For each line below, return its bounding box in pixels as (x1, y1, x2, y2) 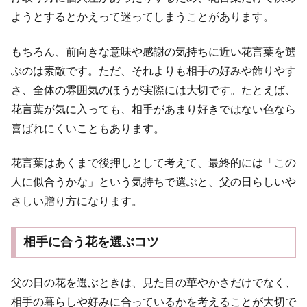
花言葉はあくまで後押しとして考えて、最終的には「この (11, 157, 296, 169)
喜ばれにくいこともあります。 (11, 122, 164, 134)
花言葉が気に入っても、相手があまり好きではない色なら (11, 103, 296, 115)
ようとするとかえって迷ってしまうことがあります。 (11, 11, 274, 23)
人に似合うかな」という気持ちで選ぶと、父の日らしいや (11, 176, 296, 188)
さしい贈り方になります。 (11, 195, 143, 208)
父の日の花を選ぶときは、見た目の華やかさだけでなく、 (11, 276, 296, 288)
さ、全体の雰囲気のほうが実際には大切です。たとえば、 (11, 84, 296, 96)
